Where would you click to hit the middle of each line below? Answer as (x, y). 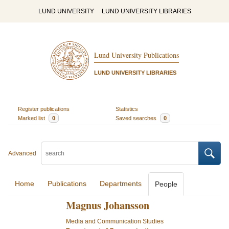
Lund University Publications (136, 55)
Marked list (32, 118)
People (166, 184)
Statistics (127, 109)
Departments (121, 184)
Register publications (43, 109)
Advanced (22, 153)
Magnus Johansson (107, 205)
